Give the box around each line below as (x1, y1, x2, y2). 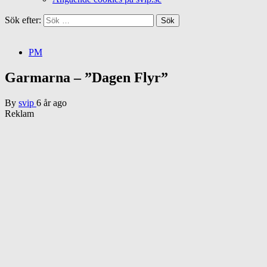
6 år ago (36, 97, 67, 108)
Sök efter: (5, 15, 41, 25)
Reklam (5, 108, 34, 119)
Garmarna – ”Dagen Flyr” (5, 69, 168, 85)
